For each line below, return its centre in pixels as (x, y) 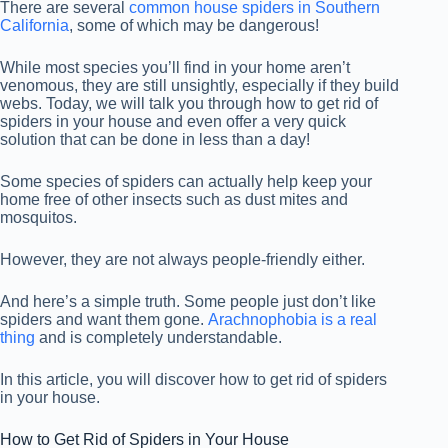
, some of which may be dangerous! (194, 25)
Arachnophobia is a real (292, 319)
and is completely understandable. (158, 337)
